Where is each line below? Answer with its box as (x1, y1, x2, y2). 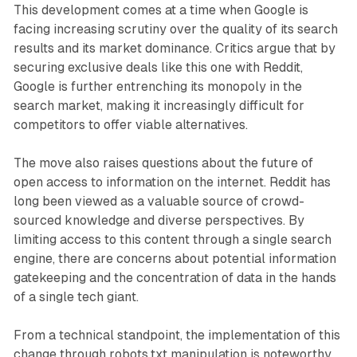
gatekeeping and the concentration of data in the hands (13, 269, 336, 285)
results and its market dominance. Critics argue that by (13, 40, 335, 56)
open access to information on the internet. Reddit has (13, 174, 331, 190)
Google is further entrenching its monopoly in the (13, 78, 302, 94)
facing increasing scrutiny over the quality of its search (13, 21, 338, 37)
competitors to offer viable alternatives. (13, 116, 248, 132)
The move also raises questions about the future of (13, 155, 313, 171)
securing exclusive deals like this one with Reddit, (13, 59, 303, 75)
